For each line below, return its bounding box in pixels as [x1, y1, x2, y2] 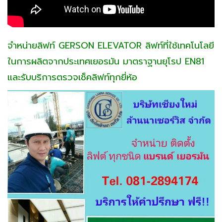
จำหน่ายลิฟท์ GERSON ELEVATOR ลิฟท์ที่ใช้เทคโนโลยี [7, 38, 214, 53]
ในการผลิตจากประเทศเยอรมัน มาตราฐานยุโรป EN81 [7, 54, 204, 68]
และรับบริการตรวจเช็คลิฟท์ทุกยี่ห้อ [7, 70, 137, 84]
